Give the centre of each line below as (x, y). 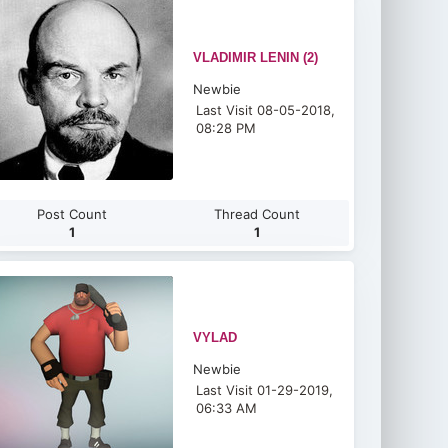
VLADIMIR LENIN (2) (256, 57)
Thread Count (256, 214)
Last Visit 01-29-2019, (265, 390)
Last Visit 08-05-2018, (266, 110)
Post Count (71, 214)
